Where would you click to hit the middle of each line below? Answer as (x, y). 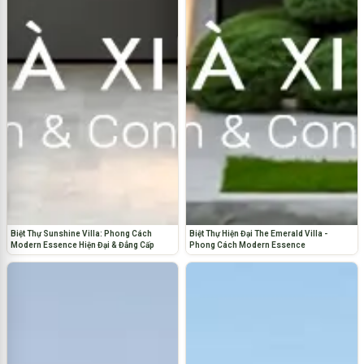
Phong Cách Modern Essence (247, 245)
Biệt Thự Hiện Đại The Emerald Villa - (258, 234)
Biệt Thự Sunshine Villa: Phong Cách (81, 234)
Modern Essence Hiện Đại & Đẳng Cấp (82, 245)
